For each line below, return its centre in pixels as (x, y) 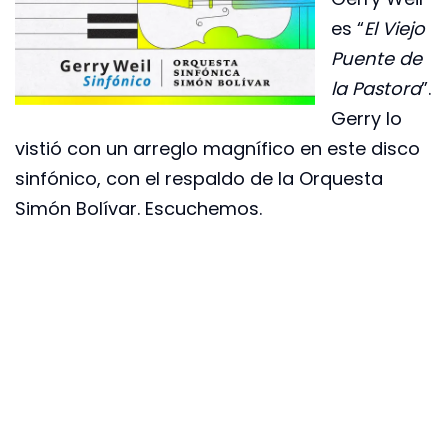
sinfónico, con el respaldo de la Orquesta (199, 179)
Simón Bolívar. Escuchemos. (138, 209)
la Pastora (376, 89)
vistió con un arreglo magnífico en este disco (217, 149)
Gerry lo (366, 119)
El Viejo (394, 29)
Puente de (376, 59)
